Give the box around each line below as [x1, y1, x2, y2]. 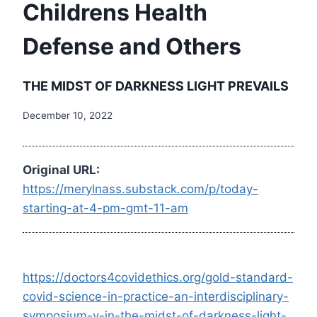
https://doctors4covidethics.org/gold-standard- [23, 270, 293, 284]
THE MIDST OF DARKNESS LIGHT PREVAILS [23, 78, 289, 93]
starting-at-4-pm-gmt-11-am [23, 200, 188, 215]
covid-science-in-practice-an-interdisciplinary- [23, 289, 289, 304]
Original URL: [23, 162, 100, 177]
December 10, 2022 [23, 109, 113, 121]
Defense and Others [23, 32, 241, 60]
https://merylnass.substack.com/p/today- [23, 181, 258, 196]
